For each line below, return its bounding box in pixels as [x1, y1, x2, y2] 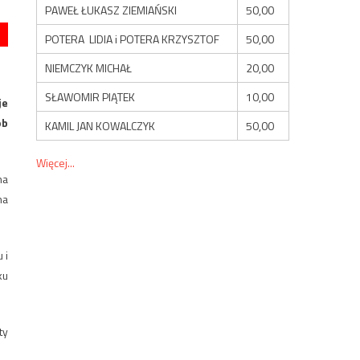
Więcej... [36, 153, 76, 171]
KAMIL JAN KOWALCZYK [45, 117, 156, 134]
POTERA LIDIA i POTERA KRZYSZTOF [45, 30, 220, 47]
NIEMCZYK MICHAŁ [45, 59, 133, 76]
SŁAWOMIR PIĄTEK [45, 88, 136, 105]
